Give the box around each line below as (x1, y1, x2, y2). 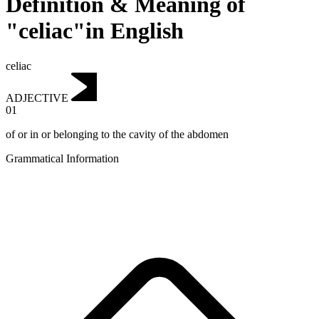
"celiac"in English (6, 18, 184, 44)
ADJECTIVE (6, 91, 68, 104)
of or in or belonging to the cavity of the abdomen (6, 128, 229, 141)
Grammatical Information (6, 152, 119, 165)
